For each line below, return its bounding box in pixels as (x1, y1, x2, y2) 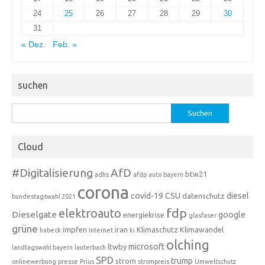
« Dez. (21, 40, 46, 49)
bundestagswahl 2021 (12, 192, 76, 200)
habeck (40, 226, 61, 234)
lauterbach (75, 243, 106, 251)
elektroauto (59, 206, 121, 220)
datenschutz (182, 191, 225, 200)
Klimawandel (180, 225, 224, 234)
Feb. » (53, 40, 77, 49)
